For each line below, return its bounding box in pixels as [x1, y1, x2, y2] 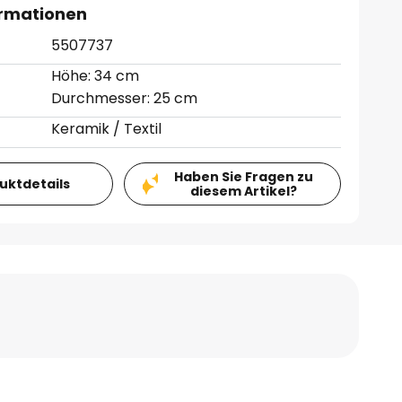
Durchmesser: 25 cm [51, 88, 198, 109]
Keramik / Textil [51, 118, 162, 139]
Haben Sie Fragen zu [173, 168, 313, 186]
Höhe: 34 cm [51, 66, 140, 86]
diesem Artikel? [189, 182, 297, 200]
